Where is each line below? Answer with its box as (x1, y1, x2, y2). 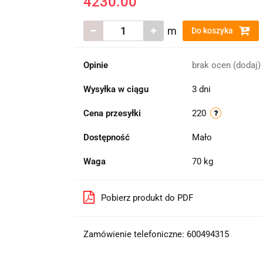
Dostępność (83, 132, 130, 143)
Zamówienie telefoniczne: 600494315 (83, 229, 229, 240)
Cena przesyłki (83, 108, 141, 119)
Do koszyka (191, 26, 235, 35)
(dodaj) (232, 60, 261, 70)
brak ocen (191, 60, 233, 70)
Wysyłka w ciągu (83, 84, 149, 95)
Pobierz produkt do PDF (100, 193, 193, 203)
